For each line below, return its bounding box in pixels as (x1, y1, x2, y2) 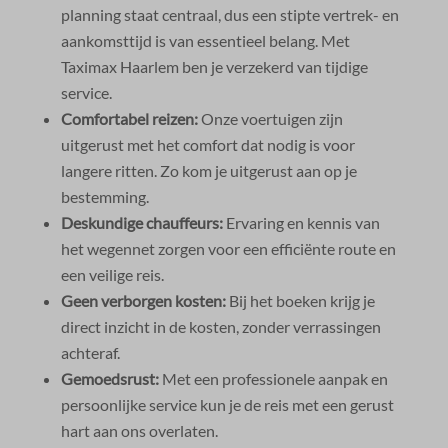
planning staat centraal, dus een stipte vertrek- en (60, 4, 399, 24)
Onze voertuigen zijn (197, 108, 343, 128)
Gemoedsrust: (60, 368, 159, 388)
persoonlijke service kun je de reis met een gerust (60, 394, 394, 414)
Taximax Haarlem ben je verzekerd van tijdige (60, 56, 368, 76)
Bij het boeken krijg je (225, 290, 375, 310)
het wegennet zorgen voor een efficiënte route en (60, 238, 396, 258)
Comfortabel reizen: (60, 108, 198, 128)
